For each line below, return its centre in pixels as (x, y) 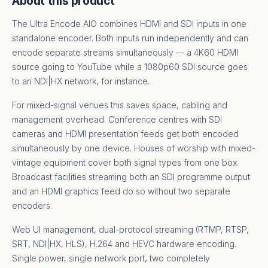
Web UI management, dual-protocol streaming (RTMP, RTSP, (130, 229)
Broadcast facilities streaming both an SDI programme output (131, 176)
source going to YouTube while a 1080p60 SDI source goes (130, 66)
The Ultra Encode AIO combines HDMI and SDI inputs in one (129, 23)
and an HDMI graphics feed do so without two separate (121, 191)
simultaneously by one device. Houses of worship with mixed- (134, 148)
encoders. (32, 205)
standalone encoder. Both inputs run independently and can (130, 38)
